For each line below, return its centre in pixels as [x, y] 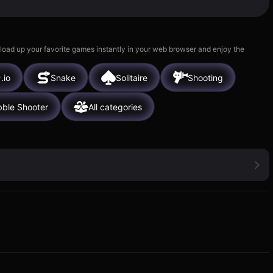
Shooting [205, 77]
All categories [115, 107]
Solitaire [132, 77]
